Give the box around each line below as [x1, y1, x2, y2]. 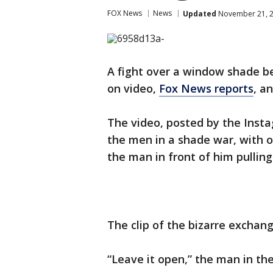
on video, [107, 81, 159, 96]
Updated [183, 8, 216, 19]
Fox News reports [159, 81, 253, 96]
